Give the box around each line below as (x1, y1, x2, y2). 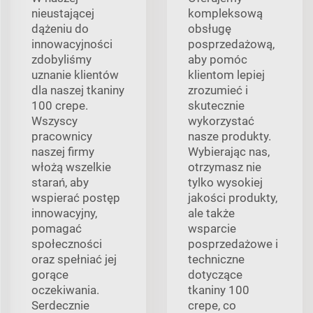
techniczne (188, 252, 245, 266)
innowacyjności (31, 36, 112, 51)
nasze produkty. (188, 129, 271, 143)
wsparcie (188, 221, 236, 235)
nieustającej (31, 6, 94, 20)
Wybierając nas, (188, 144, 270, 159)
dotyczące (188, 267, 242, 282)
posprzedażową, (188, 36, 275, 51)
